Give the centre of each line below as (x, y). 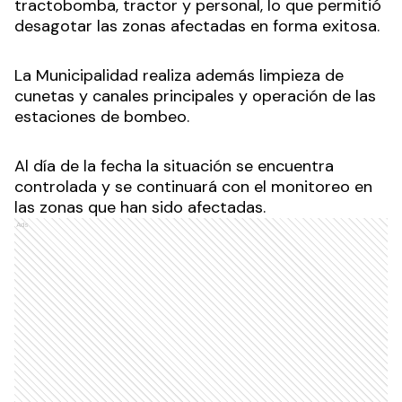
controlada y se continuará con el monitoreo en (193, 186)
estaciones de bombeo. (102, 116)
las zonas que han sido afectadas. (140, 207)
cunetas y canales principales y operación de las (195, 96)
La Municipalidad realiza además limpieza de (179, 75)
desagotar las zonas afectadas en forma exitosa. (199, 26)
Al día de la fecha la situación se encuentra (174, 166)
